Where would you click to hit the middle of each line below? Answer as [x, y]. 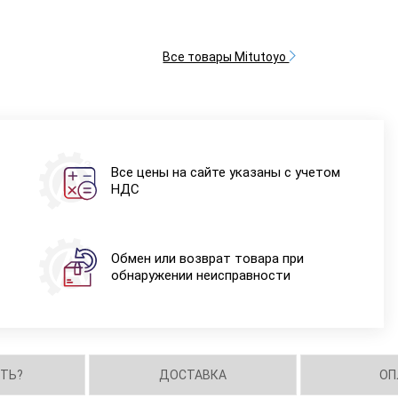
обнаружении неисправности [200, 275]
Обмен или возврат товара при [207, 258]
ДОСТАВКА [193, 374]
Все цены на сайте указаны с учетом [225, 172]
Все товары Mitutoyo [226, 56]
